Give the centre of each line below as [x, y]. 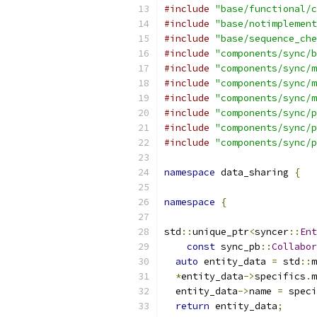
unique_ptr [221, 232]
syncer [272, 232]
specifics [280, 276]
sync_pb [238, 247]
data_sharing [255, 172]
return [192, 306]
